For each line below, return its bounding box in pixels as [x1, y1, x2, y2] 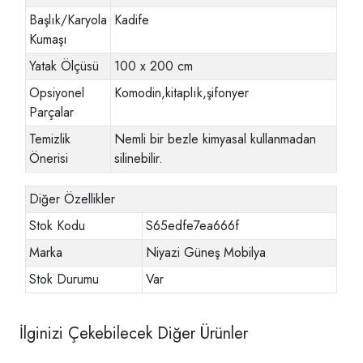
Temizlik [29, 129, 71, 148]
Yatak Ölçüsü [29, 56, 100, 75]
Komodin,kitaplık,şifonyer [114, 83, 250, 102]
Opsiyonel [29, 83, 85, 102]
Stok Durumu [29, 269, 100, 288]
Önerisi [29, 148, 69, 168]
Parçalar [29, 102, 75, 122]
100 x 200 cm [114, 56, 194, 75]
